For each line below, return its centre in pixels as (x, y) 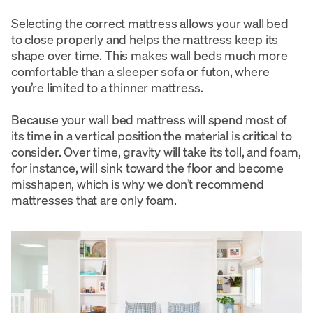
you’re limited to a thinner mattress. (107, 87)
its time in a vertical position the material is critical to (152, 135)
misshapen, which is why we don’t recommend (138, 183)
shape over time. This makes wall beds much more (150, 55)
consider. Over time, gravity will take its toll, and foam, (156, 151)
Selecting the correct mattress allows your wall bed (150, 23)
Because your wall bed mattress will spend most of (150, 119)
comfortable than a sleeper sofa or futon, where (140, 71)
